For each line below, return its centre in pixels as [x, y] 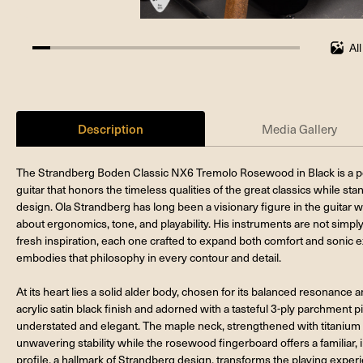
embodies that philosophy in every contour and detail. [149, 257]
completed [58, 70]
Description [111, 128]
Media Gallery [300, 128]
